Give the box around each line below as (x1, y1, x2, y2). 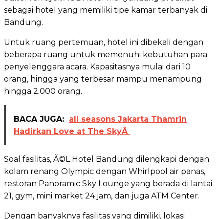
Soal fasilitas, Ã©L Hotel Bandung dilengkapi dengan (4, 154, 209, 164)
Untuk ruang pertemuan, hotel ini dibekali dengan (4, 37, 203, 47)
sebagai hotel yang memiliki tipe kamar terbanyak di (4, 5, 207, 15)
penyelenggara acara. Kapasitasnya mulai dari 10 (4, 62, 191, 71)
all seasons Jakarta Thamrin (69, 114, 187, 124)
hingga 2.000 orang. (4, 86, 82, 96)
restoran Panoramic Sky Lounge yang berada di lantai (4, 178, 212, 188)
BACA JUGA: (14, 114, 64, 124)
